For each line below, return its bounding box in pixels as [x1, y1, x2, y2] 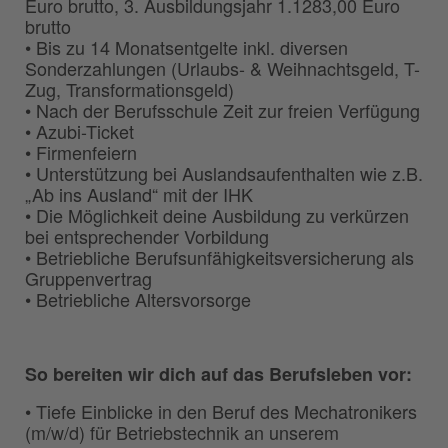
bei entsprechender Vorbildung [25, 222, 269, 249]
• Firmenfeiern [25, 138, 137, 165]
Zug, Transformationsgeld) [25, 75, 234, 102]
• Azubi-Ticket [25, 117, 134, 144]
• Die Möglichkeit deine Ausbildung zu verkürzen [25, 201, 409, 228]
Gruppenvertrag [25, 264, 152, 291]
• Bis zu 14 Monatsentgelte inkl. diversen [25, 33, 348, 60]
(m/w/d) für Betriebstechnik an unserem [25, 418, 339, 445]
